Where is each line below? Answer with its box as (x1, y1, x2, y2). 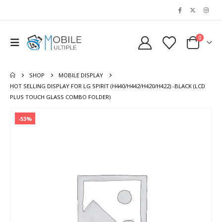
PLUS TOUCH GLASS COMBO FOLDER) (10, 93, 111, 101)
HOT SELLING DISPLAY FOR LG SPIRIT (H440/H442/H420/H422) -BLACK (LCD (10, 82, 205, 90)
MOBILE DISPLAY (58, 71, 104, 79)
